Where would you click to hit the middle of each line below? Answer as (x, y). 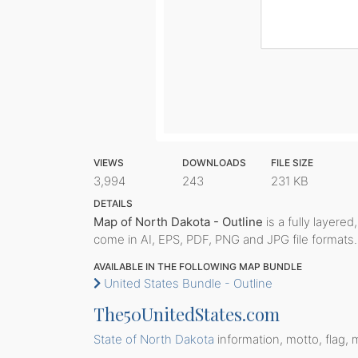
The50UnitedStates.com (187, 314)
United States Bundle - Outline (187, 283)
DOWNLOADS (214, 163)
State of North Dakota (154, 339)
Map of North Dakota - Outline (178, 222)
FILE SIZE (292, 163)
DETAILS (113, 203)
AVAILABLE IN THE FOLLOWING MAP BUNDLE (198, 267)
